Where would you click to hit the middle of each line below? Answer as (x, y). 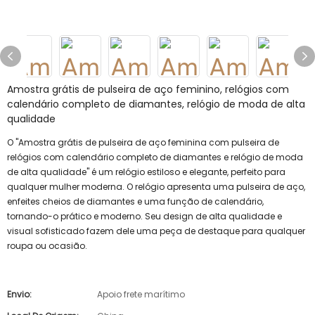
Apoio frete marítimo (141, 294)
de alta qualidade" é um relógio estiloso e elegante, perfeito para (146, 172)
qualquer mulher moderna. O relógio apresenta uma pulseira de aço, (156, 187)
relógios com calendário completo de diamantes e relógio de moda (155, 157)
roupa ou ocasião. (47, 246)
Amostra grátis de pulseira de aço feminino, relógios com (148, 89)
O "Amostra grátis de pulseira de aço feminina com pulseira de (143, 142)
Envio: (19, 294)
